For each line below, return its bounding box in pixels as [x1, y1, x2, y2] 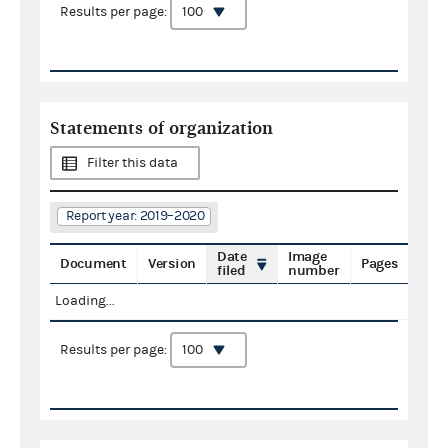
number [288, 261, 340, 279]
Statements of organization [50, 117, 273, 139]
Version [148, 254, 196, 272]
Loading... [55, 292, 115, 309]
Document [60, 254, 127, 272]
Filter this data [87, 154, 178, 171]
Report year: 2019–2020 [65, 207, 205, 224]
